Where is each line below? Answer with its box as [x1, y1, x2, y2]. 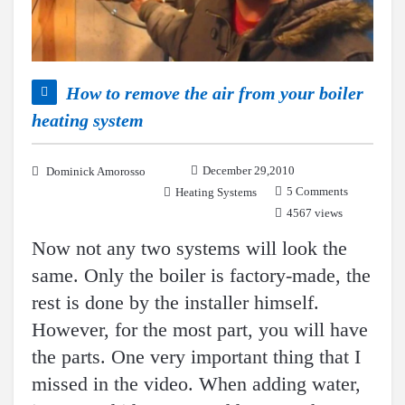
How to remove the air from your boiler [66, 83, 363, 104]
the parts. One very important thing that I [32, 345, 361, 369]
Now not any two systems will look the [32, 237, 347, 260]
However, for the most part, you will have [32, 318, 368, 342]
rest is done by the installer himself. [32, 291, 319, 315]
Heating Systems [175, 185, 257, 200]
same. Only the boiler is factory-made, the [32, 264, 371, 287]
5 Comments [287, 184, 348, 199]
